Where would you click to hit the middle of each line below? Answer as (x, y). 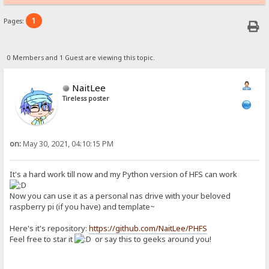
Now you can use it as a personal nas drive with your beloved (120, 196)
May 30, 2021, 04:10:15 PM (68, 144)
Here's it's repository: (50, 228)
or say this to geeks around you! (152, 239)
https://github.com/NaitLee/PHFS (148, 228)
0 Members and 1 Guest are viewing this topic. (81, 57)
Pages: (15, 21)
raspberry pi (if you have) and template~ (83, 207)
